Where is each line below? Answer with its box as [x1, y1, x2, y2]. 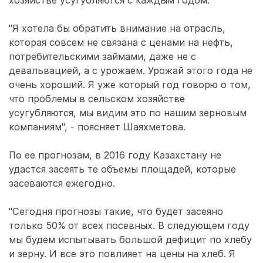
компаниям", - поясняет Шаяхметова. [9, 121, 186, 133]
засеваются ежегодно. [9, 177, 115, 189]
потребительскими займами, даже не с [9, 50, 196, 62]
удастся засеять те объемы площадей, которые [9, 163, 236, 175]
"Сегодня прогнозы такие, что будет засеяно [9, 205, 223, 217]
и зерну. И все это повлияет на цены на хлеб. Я [9, 248, 235, 259]
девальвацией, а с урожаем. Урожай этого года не [9, 65, 252, 76]
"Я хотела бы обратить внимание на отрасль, [9, 22, 225, 34]
